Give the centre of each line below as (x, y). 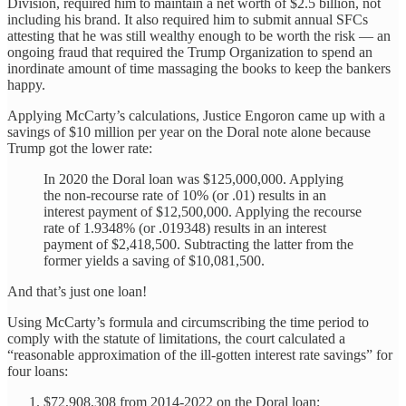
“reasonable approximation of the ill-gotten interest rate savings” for (200, 354)
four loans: (38, 371)
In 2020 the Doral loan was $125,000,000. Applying (193, 179)
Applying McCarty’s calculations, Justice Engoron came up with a (196, 115)
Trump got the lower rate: (80, 148)
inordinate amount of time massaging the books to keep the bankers (199, 68)
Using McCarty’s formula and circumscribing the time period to (188, 322)
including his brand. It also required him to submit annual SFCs (188, 19)
